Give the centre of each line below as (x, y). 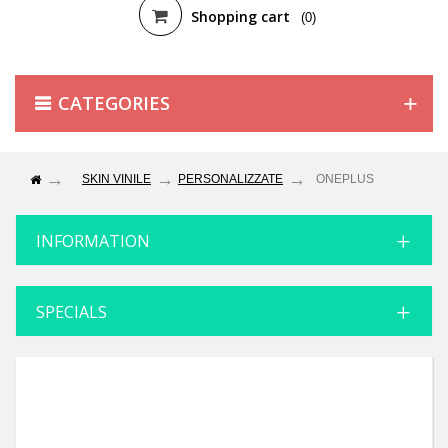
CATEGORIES (114, 102)
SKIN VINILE (116, 178)
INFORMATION (93, 240)
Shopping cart (240, 16)
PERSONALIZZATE (230, 178)
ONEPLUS (345, 178)
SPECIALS (71, 311)
